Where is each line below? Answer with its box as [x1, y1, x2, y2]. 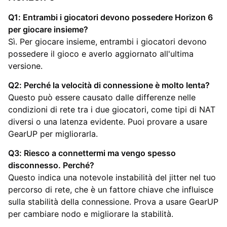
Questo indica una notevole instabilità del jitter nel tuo [8, 172, 216, 182]
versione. [8, 60, 43, 71]
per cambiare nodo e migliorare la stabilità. [8, 208, 173, 219]
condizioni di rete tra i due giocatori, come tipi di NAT [8, 104, 215, 115]
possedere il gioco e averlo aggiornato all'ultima [8, 48, 194, 59]
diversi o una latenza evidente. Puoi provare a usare [8, 116, 207, 127]
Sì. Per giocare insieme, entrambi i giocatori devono [8, 36, 207, 47]
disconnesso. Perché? [8, 160, 94, 170]
